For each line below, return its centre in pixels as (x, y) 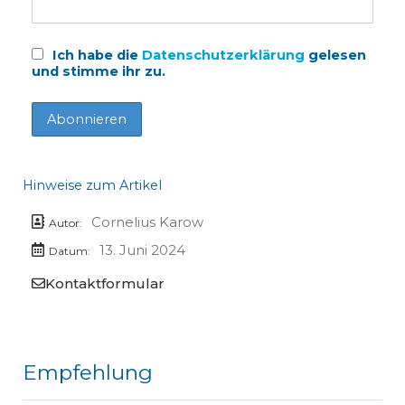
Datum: (69, 250)
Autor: (65, 222)
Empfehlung (87, 372)
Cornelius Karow (147, 221)
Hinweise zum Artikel (92, 185)
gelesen (337, 55)
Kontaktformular (104, 283)
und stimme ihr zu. (98, 71)
